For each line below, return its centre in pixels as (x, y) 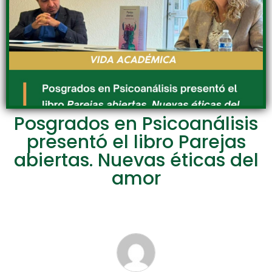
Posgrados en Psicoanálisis (136, 124)
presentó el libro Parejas (136, 142)
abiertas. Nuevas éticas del (136, 160)
